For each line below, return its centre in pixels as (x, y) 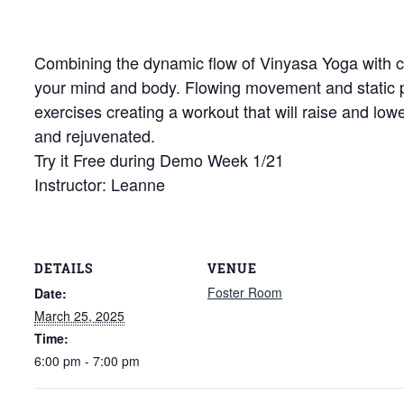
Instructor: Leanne (100, 184)
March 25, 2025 (79, 315)
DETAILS (64, 268)
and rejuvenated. (95, 135)
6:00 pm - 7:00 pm (87, 360)
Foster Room (245, 292)
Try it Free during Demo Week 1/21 (159, 160)
